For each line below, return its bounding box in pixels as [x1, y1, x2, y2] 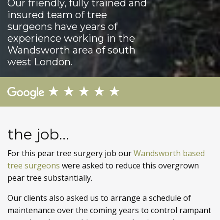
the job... [7, 125, 69, 144]
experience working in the [7, 32, 135, 45]
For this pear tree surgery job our [7, 148, 134, 159]
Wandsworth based [134, 148, 205, 159]
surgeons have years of [7, 21, 117, 33]
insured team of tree [7, 9, 107, 21]
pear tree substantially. [7, 172, 92, 184]
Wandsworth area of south [7, 44, 136, 56]
